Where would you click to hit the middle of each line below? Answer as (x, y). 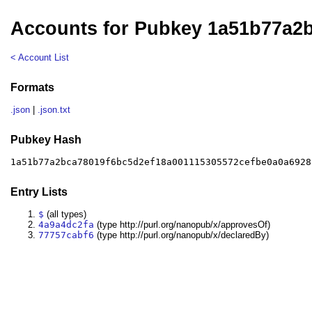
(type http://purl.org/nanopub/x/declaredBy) (182, 235)
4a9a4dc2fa (67, 225)
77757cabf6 (67, 235)
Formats (33, 87)
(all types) (65, 214)
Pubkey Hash (46, 139)
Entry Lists (39, 192)
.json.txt (54, 110)
